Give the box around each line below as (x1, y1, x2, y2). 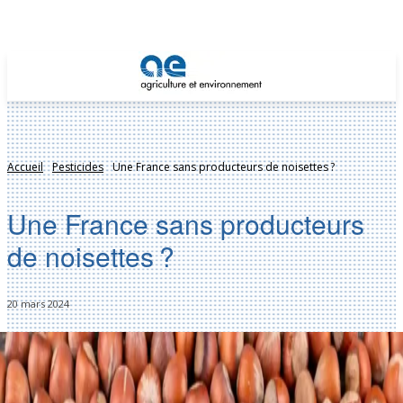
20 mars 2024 (7, 297, 69, 311)
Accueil (7, 159, 43, 175)
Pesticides (52, 159, 103, 175)
